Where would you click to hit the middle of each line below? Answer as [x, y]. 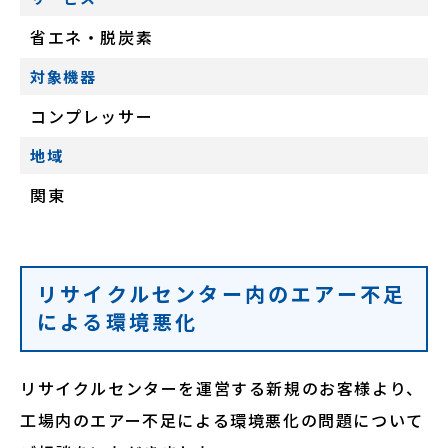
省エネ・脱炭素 [92, 37]
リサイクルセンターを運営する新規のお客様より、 [222, 388]
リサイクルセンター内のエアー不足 [222, 294]
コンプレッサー [92, 116]
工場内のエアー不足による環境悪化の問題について [222, 420]
